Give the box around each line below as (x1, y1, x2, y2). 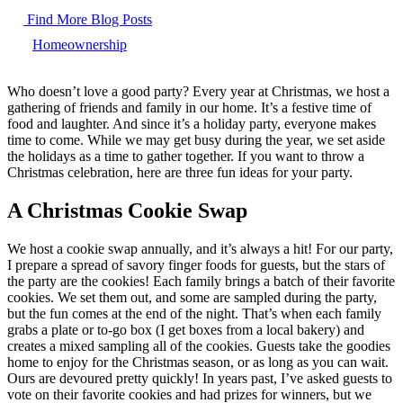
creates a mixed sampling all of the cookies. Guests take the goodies (7, 337, 390, 354)
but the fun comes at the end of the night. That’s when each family (7, 305, 381, 321)
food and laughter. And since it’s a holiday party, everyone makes (7, 115, 376, 131)
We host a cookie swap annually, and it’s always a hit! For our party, (7, 240, 393, 256)
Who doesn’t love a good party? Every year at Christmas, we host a (7, 83, 390, 99)
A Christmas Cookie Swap (7, 198, 247, 222)
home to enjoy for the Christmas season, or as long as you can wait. (7, 354, 389, 370)
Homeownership (32, 36, 127, 52)
